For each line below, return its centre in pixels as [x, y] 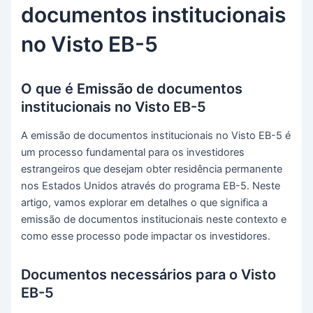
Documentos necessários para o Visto [149, 275]
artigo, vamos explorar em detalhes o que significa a [145, 203]
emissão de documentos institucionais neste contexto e [154, 220]
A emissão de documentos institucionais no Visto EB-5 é [156, 136]
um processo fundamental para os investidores [133, 153]
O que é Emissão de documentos [132, 89]
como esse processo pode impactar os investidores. [146, 236]
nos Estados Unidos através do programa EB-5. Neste [151, 186]
